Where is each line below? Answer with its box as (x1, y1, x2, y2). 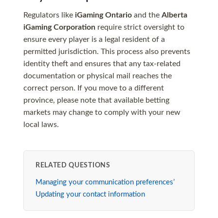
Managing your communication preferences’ (36, 179, 175, 186)
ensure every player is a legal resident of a (23, 36, 165, 44)
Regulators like (23, 11, 75, 19)
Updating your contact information (36, 191, 145, 199)
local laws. (23, 121, 59, 129)
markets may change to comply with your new (23, 109, 181, 117)
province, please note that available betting (23, 96, 169, 105)
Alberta (162, 11, 187, 19)
